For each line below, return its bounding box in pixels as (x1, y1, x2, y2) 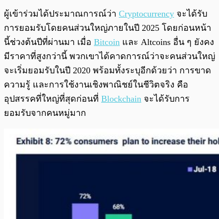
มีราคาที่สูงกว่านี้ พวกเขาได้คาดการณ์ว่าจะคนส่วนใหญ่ (4, 51, 215, 62)
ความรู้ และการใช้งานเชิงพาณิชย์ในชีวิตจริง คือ (4, 80, 188, 90)
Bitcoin (94, 37, 120, 47)
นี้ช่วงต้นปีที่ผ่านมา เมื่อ (4, 37, 94, 47)
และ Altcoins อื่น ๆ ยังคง (120, 37, 214, 47)
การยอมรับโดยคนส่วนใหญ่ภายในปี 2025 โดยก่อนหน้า (4, 23, 211, 33)
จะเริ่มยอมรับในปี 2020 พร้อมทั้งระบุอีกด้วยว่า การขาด (4, 66, 211, 76)
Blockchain (101, 94, 141, 104)
